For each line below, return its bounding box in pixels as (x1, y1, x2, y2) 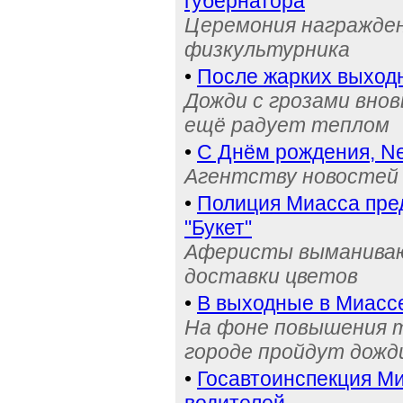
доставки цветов (184, 264, 358, 288)
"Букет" (184, 216, 252, 239)
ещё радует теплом (184, 113, 390, 137)
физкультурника (184, 38, 350, 61)
